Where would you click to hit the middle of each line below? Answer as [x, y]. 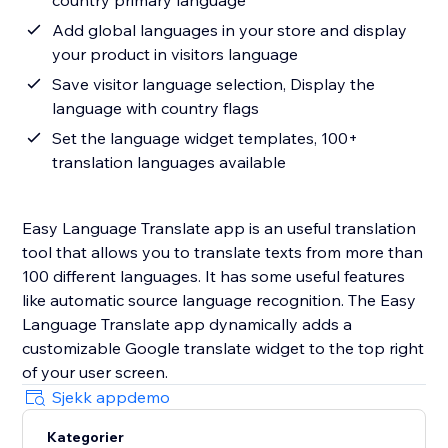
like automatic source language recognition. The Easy [219, 300]
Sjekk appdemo [111, 397]
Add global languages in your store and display [230, 30]
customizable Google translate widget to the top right [223, 348]
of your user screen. [95, 372]
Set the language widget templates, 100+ [205, 138]
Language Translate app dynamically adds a [187, 324]
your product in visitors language [175, 54]
